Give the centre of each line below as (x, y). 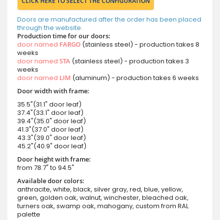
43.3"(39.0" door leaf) (52, 137)
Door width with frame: (53, 91)
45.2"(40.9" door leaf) (52, 146)
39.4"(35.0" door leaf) (52, 121)
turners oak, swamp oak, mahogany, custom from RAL (103, 206)
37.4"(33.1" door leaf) (50, 112)
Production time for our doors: (64, 36)
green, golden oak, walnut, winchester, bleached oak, (103, 197)
